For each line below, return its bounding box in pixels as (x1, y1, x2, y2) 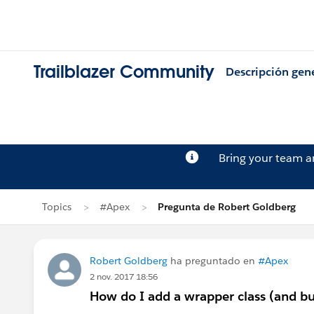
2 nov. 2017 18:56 (90, 271, 158, 282)
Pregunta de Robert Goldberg (158, 200, 296, 213)
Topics (42, 200, 71, 213)
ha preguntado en (168, 254, 258, 267)
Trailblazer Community (34, 61, 214, 83)
